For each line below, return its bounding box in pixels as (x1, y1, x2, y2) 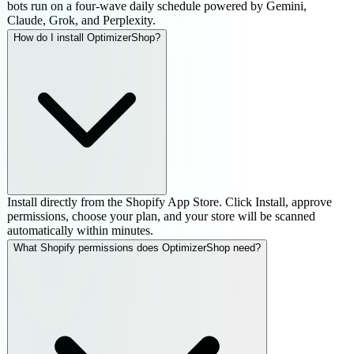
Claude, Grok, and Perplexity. (7, 13, 156, 27)
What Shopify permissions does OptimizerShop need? (13, 241, 261, 254)
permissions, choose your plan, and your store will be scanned (7, 209, 315, 223)
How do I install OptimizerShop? (13, 31, 160, 43)
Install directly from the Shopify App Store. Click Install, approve (7, 194, 332, 209)
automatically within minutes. (7, 223, 153, 237)
